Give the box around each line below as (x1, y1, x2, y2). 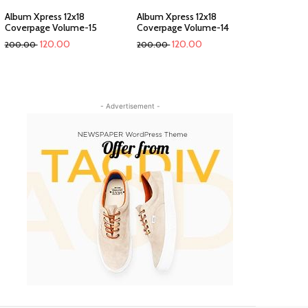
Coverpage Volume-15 (4, 21, 97, 34)
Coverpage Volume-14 (137, 21, 230, 34)
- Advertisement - (100, 101, 160, 110)
